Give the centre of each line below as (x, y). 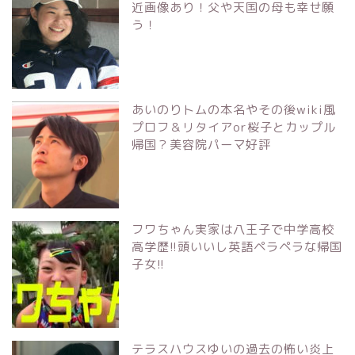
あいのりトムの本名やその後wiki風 (234, 109)
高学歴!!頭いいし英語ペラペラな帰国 (237, 246)
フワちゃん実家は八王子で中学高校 (233, 229)
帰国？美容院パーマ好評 (201, 144)
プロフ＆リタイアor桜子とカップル (234, 127)
